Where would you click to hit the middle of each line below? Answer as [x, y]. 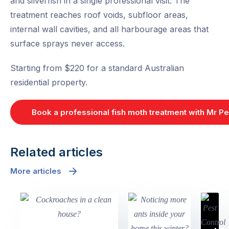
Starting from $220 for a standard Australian [97, 68]
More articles [36, 171]
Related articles [56, 152]
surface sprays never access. [67, 44]
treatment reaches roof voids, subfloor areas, [99, 15]
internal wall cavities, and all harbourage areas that [109, 29]
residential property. [49, 83]
